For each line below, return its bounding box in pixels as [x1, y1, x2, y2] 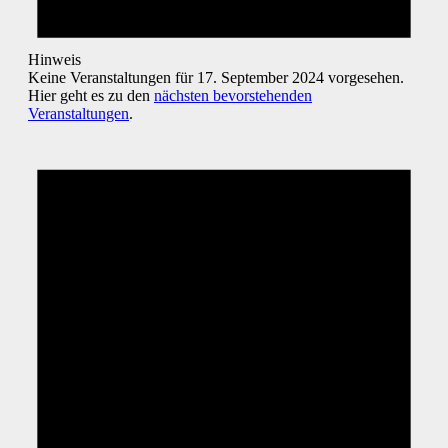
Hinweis [28, 51, 81, 69]
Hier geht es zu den [28, 87, 154, 105]
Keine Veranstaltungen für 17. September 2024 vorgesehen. [28, 69, 404, 87]
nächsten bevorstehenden [154, 87, 312, 105]
